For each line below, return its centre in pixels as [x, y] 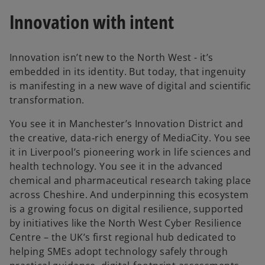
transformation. [47, 100]
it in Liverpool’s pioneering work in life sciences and [130, 152]
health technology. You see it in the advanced [116, 167]
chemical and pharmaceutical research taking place [130, 181]
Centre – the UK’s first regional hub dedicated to [123, 237]
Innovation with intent [92, 21]
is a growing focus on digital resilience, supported [127, 209]
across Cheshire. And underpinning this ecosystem [129, 195]
